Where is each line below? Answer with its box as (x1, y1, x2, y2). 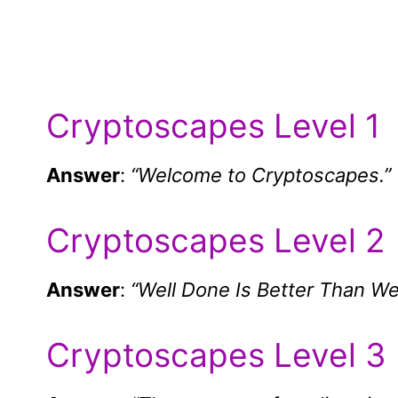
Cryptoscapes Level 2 (46, 220, 385, 261)
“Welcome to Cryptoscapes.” (131, 163, 391, 187)
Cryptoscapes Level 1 (46, 106, 380, 147)
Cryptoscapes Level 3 (46, 335, 386, 376)
